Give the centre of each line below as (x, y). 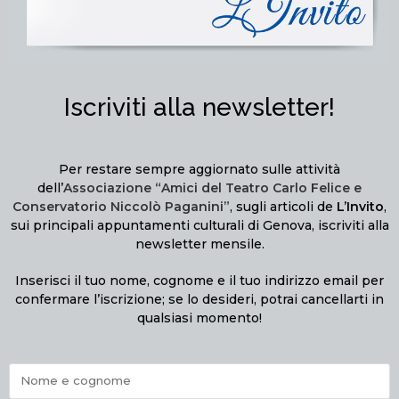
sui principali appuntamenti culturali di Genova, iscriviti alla (199, 225)
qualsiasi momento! (199, 318)
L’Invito (360, 206)
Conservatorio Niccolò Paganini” (121, 206)
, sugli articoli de (283, 206)
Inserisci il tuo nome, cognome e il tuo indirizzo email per (199, 280)
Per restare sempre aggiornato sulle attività (199, 169)
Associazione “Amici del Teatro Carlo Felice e (212, 187)
